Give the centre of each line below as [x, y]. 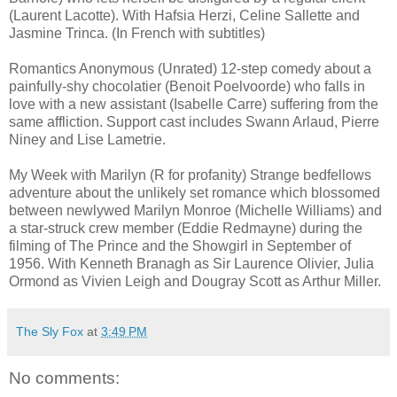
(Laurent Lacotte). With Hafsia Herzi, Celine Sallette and [184, 15]
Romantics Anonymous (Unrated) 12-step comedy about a [190, 68]
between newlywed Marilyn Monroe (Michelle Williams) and [195, 210]
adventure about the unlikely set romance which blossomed [195, 192]
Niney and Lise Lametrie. [87, 139]
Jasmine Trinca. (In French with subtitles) [137, 33]
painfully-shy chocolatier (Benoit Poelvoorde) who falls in [187, 86]
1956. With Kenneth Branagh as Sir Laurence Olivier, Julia [191, 263]
